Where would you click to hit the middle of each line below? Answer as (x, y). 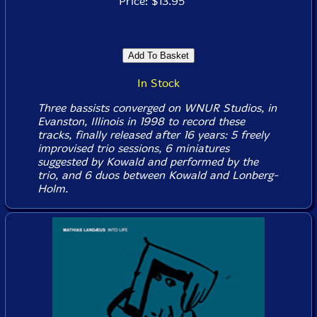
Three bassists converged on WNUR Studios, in (157, 108)
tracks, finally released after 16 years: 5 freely (153, 134)
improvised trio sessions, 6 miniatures (133, 148)
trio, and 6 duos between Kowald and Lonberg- (157, 175)
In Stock (158, 83)
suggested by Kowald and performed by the (148, 161)
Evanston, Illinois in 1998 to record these (141, 121)
